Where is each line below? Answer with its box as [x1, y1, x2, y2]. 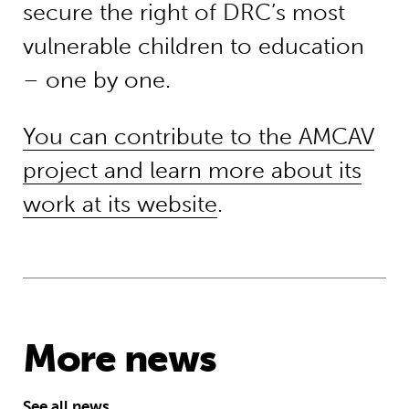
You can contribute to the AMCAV [22, 123, 374, 151]
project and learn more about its [22, 157, 362, 184]
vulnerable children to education [22, 33, 364, 60]
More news [22, 334, 216, 382]
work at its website [22, 191, 217, 218]
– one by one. [22, 67, 177, 94]
